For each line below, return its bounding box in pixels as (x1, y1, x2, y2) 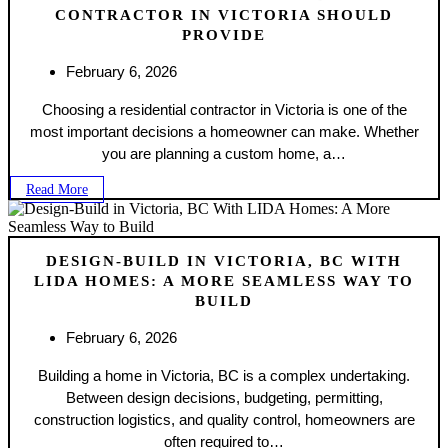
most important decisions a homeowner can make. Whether (29, 123, 419, 141)
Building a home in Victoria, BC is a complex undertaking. (38, 366, 410, 384)
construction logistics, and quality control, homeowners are (33, 410, 415, 428)
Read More (26, 182, 88, 198)
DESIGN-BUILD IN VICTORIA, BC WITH (46, 252, 402, 269)
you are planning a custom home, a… (102, 145, 346, 163)
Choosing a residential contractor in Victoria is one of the (41, 101, 407, 119)
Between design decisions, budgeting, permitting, (65, 388, 383, 406)
